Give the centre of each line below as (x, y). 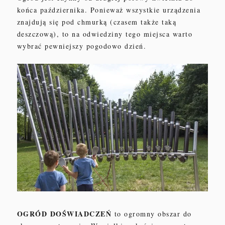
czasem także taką (145, 22)
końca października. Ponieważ (72, 10)
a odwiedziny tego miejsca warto (134, 34)
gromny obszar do (160, 213)
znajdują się (39, 22)
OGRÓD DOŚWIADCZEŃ (66, 213)
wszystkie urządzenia (163, 10)
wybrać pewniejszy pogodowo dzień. (82, 46)
